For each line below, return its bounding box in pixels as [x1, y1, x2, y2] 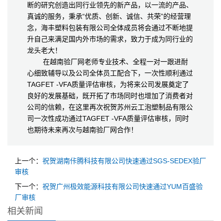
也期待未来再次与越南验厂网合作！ [27, 126, 138, 134]
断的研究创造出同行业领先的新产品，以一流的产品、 [27, 1, 193, 9]
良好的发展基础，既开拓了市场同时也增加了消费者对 [27, 92, 193, 100]
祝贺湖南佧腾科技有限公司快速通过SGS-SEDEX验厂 [42, 157, 206, 165]
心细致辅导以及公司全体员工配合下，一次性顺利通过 [27, 69, 193, 77]
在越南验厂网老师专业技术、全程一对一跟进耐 [27, 58, 188, 66]
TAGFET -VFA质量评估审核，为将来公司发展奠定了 [27, 80, 189, 88]
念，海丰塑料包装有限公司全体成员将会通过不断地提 [27, 24, 193, 32]
